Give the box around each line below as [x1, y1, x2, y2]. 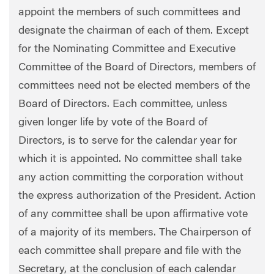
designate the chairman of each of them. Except [18, 25, 249, 37]
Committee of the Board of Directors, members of [18, 62, 256, 73]
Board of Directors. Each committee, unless [18, 98, 228, 110]
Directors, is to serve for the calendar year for [18, 135, 237, 147]
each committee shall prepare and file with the [18, 245, 241, 257]
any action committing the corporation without [18, 172, 243, 183]
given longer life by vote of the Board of [18, 117, 207, 128]
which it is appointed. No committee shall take [18, 154, 242, 165]
